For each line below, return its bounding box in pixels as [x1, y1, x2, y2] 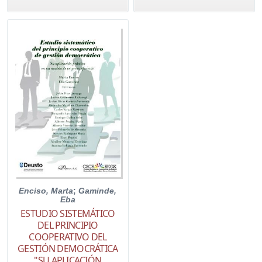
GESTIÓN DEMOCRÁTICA [18, 242, 118, 256]
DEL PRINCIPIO [37, 219, 98, 232]
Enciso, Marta [19, 186, 74, 196]
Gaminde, [78, 186, 117, 196]
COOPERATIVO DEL [29, 230, 107, 244]
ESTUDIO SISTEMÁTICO [20, 207, 115, 220]
